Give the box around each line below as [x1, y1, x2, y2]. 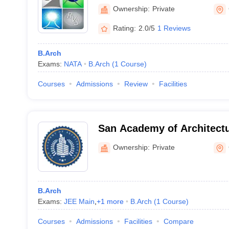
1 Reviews [157, 24, 191, 32]
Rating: [112, 24, 136, 32]
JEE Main [63, 197, 95, 205]
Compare [163, 217, 194, 225]
